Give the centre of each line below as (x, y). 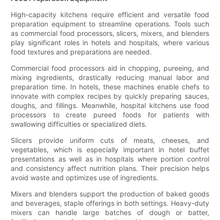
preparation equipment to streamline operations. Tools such (110, 24)
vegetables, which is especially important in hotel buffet (110, 150)
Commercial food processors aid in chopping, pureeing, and (110, 68)
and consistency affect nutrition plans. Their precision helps (110, 168)
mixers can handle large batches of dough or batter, (110, 213)
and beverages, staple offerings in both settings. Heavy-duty (110, 203)
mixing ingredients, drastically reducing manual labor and (110, 78)
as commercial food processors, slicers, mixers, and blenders (110, 33)
